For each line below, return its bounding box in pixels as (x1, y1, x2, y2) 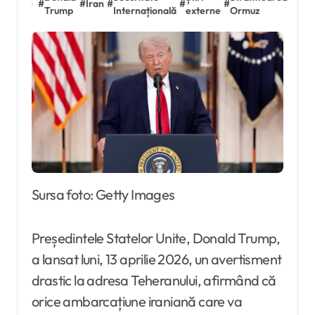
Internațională (113, 4, 177, 17)
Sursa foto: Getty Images (39, 186, 175, 204)
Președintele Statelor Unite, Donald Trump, (32, 229, 281, 247)
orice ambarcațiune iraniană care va (32, 292, 242, 311)
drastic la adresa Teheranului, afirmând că (32, 271, 276, 290)
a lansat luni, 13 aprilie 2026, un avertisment (32, 250, 282, 269)
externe (186, 4, 221, 17)
